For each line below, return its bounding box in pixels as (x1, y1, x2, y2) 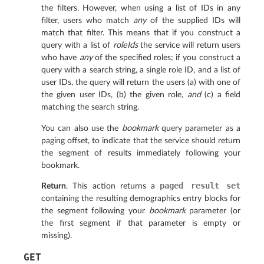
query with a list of (41, 41, 113, 50)
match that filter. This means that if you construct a (41, 28, 240, 38)
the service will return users (137, 41, 240, 50)
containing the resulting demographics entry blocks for (41, 193, 240, 203)
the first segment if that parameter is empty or (41, 218, 240, 227)
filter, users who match (41, 16, 133, 25)
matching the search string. (41, 103, 139, 112)
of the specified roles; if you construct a (92, 53, 241, 62)
